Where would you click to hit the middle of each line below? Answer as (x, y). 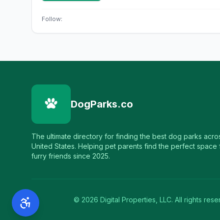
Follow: (52, 19)
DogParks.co (102, 104)
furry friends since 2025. (71, 156)
